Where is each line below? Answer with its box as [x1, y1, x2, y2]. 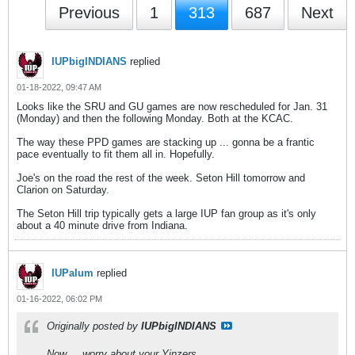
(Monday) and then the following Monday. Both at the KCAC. [17, 113, 293, 124]
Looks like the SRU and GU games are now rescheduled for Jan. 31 [17, 101, 327, 113]
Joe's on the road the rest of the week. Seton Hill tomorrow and [17, 172, 305, 184]
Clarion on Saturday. [17, 184, 109, 196]
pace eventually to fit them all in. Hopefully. [17, 148, 215, 160]
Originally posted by [47, 320, 141, 332]
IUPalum [52, 267, 94, 279]
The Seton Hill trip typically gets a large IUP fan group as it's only [17, 208, 316, 219]
